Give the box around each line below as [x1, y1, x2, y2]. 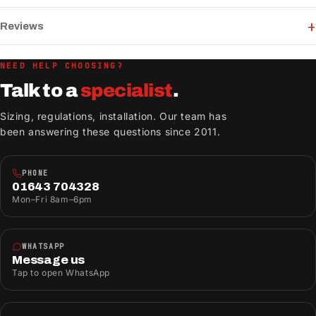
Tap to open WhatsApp [12, 267, 110, 279]
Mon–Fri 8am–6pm [12, 194, 92, 205]
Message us [12, 253, 85, 267]
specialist [80, 80, 173, 101]
